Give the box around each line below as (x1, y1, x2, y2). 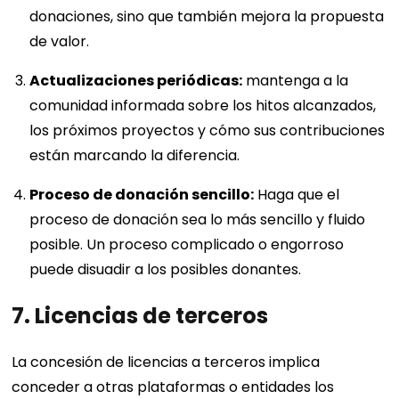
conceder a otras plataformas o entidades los (12, 376, 335, 397)
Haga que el (254, 183, 340, 205)
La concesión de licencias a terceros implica (12, 351, 321, 372)
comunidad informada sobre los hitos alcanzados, (29, 94, 377, 116)
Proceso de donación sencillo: (29, 183, 255, 205)
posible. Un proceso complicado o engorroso (29, 233, 345, 255)
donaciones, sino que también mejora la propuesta (29, 5, 385, 27)
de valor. (29, 30, 90, 52)
